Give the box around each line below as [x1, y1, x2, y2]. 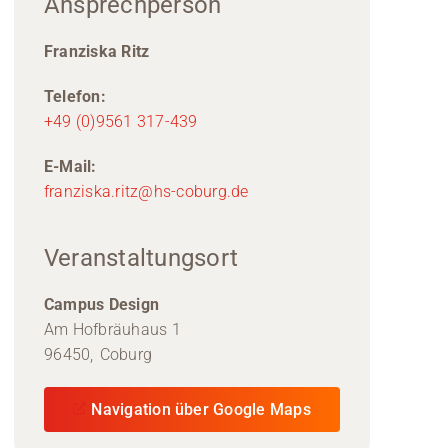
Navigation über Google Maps [91, 400, 311, 419]
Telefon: [44, 87, 106, 106]
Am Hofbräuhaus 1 [44, 320, 181, 339]
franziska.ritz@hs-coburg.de [44, 182, 249, 201]
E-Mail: [44, 157, 97, 176]
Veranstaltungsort [44, 244, 239, 272]
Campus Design [44, 295, 160, 314]
